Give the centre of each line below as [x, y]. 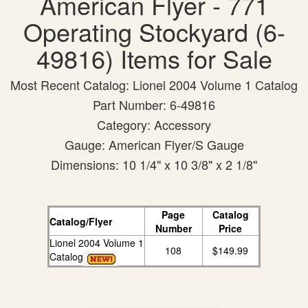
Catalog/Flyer [80, 222]
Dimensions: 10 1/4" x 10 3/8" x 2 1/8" [154, 165]
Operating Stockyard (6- [154, 32]
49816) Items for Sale [154, 58]
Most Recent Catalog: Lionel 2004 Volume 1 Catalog [154, 85]
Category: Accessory [154, 125]
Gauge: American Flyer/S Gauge [154, 145]
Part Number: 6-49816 [154, 105]
